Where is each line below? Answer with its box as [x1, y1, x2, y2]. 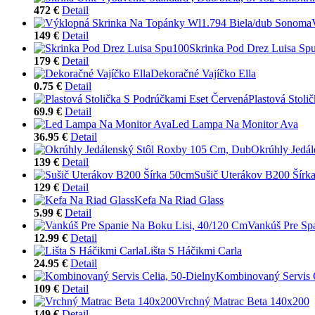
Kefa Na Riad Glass [134, 193, 224, 206]
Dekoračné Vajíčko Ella [150, 67, 256, 79]
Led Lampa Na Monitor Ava [172, 117, 298, 130]
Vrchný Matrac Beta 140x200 [177, 295, 309, 307]
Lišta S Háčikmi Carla [143, 244, 242, 257]
